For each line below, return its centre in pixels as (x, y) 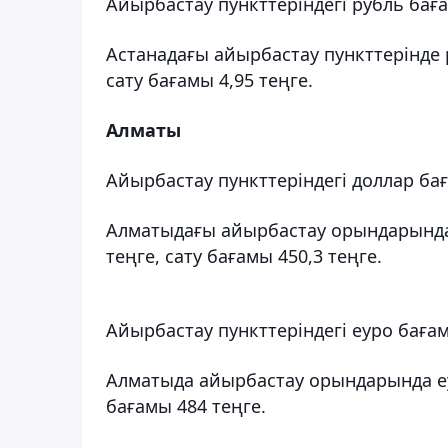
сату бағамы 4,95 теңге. (209, 79)
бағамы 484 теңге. (186, 405)
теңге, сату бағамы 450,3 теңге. (244, 255)
